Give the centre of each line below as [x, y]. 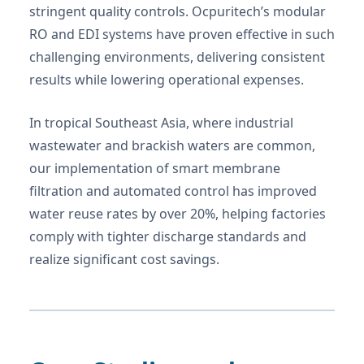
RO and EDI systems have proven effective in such [182, 35]
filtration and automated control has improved [173, 191]
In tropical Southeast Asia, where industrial [161, 123]
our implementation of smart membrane [155, 169]
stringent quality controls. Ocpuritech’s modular [178, 12]
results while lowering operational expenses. [167, 80]
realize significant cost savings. [124, 260]
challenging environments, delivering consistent [177, 57]
